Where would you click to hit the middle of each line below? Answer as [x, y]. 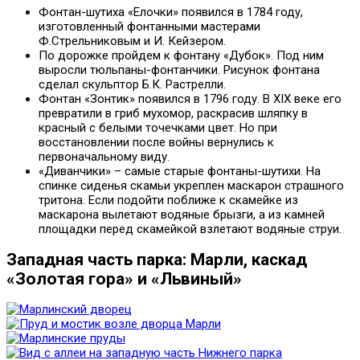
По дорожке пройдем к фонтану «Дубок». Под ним [181, 55]
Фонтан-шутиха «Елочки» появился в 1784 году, [171, 12]
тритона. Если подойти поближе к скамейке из [168, 200]
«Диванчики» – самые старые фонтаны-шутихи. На [180, 171]
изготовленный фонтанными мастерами [149, 26]
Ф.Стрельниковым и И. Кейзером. [132, 41]
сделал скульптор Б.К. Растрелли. [132, 84]
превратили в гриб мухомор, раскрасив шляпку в [173, 113]
